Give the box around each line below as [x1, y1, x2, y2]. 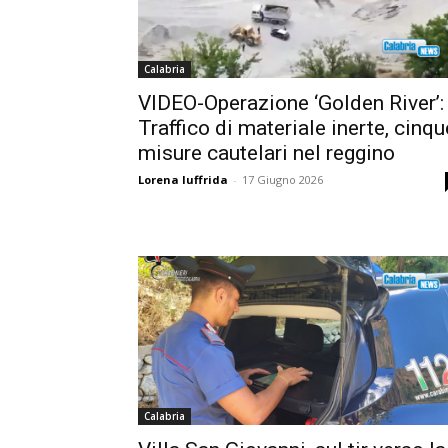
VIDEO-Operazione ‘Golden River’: [138, 90, 444, 115]
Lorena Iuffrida [138, 171, 228, 187]
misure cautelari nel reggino [138, 140, 395, 165]
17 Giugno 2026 [242, 171, 323, 187]
